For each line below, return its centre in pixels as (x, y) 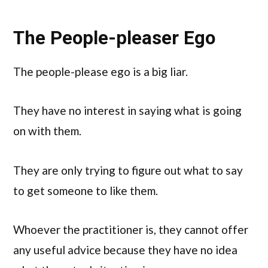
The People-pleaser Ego (114, 38)
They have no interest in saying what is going (127, 111)
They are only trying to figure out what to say (128, 170)
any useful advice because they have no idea (125, 250)
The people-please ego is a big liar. (100, 72)
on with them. (47, 131)
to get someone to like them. (86, 190)
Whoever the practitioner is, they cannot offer (131, 230)
